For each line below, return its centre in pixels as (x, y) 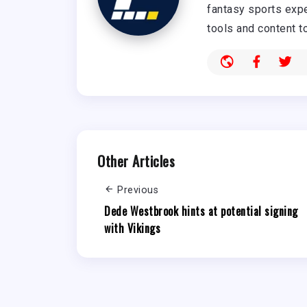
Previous (138, 191)
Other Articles (136, 161)
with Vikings (132, 228)
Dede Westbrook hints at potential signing (201, 211)
